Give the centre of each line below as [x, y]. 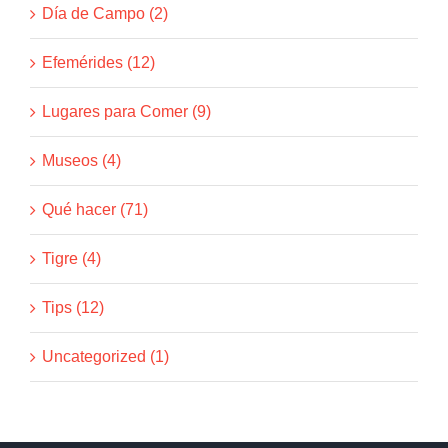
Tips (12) [73, 308]
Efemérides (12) [98, 63]
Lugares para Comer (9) [126, 112]
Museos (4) [81, 161]
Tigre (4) [71, 259]
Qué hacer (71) [95, 210]
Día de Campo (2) [105, 14]
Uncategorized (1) [105, 357]
